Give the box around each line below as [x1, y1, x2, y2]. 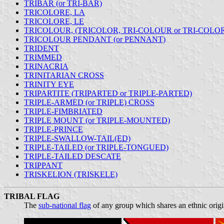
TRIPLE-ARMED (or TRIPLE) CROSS [24, 97, 154, 106]
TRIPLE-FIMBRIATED [24, 106, 102, 115]
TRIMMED [24, 52, 62, 61]
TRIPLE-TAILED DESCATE [24, 151, 121, 160]
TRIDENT [24, 43, 59, 52]
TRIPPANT [24, 160, 62, 169]
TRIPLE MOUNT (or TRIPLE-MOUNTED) [24, 115, 170, 124]
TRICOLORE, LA [24, 7, 85, 16]
